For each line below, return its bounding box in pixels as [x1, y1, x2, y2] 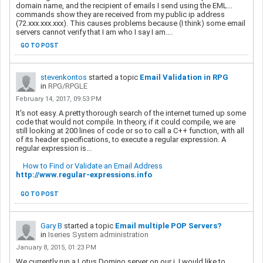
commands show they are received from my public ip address [16, 9, 225, 19]
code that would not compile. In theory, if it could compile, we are [16, 117, 235, 126]
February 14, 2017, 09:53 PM [16, 95, 102, 103]
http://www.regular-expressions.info [16, 170, 152, 179]
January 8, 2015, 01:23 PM [16, 243, 96, 251]
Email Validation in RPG [140, 72, 228, 82]
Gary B [41, 221, 62, 230]
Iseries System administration [48, 230, 149, 239]
